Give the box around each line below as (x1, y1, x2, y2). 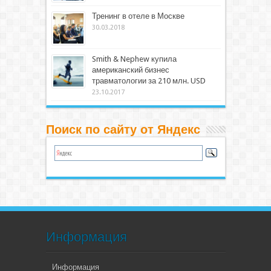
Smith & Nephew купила (91, 54, 177, 64)
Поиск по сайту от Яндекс (45, 122, 200, 136)
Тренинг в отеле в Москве (91, 11, 184, 21)
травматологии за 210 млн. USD (91, 76, 206, 85)
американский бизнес (91, 65, 169, 74)
